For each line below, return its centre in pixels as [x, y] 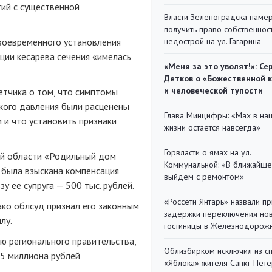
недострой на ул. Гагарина [212, 41]
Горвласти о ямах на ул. [207, 152]
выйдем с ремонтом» [204, 177]
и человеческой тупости [213, 90]
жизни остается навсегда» [212, 127]
